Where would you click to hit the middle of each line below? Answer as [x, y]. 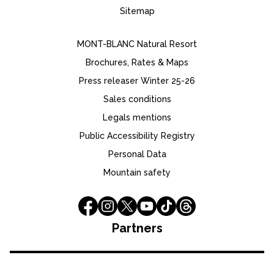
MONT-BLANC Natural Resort [137, 44]
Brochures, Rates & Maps [137, 62]
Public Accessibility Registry [137, 136]
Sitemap [137, 11]
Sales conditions [137, 99]
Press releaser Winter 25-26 [137, 81]
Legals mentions [137, 117]
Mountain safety [137, 172]
